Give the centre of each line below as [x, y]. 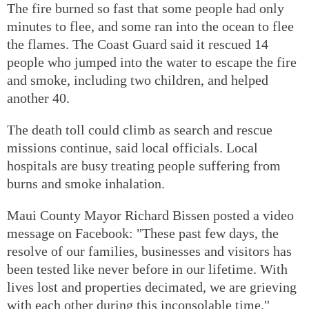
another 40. [38, 98]
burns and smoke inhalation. [86, 183]
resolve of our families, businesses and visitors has [149, 251]
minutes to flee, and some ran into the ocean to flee [150, 26]
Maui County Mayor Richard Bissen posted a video [150, 215]
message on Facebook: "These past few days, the [143, 233]
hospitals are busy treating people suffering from [144, 165]
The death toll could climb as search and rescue [140, 129]
